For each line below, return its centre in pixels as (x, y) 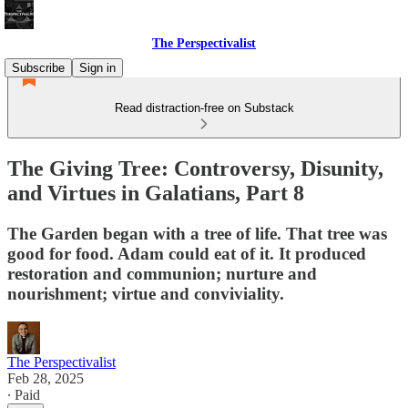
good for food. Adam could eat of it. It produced (187, 253)
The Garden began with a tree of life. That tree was (197, 233)
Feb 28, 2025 (46, 378)
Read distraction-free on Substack (204, 108)
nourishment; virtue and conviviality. (146, 293)
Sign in (97, 68)
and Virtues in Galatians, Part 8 (156, 193)
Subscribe (38, 68)
